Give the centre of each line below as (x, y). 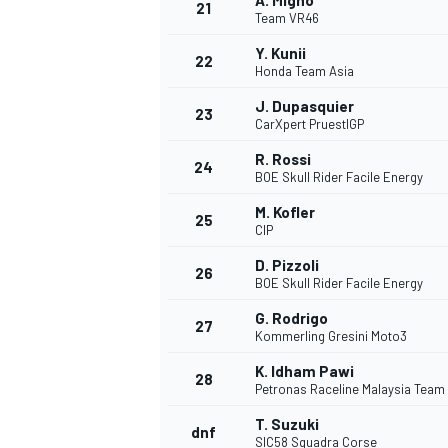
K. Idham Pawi (304, 371)
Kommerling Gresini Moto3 (331, 336)
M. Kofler (285, 212)
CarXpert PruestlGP (309, 124)
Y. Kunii (280, 53)
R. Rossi (283, 159)
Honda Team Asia (304, 71)
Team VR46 (287, 18)
